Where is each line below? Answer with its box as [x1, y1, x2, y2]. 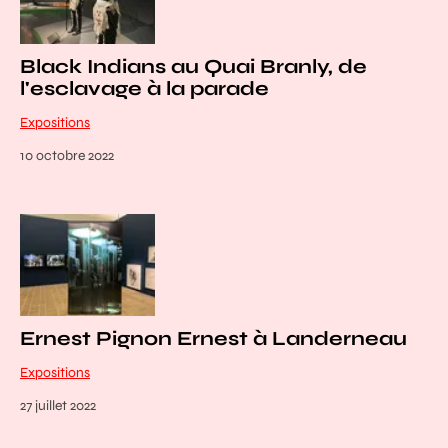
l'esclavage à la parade [20, 76, 269, 102]
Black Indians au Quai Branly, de [20, 54, 367, 80]
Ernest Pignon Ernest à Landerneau [20, 325, 407, 351]
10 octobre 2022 [20, 147, 114, 165]
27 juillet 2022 [20, 396, 96, 414]
